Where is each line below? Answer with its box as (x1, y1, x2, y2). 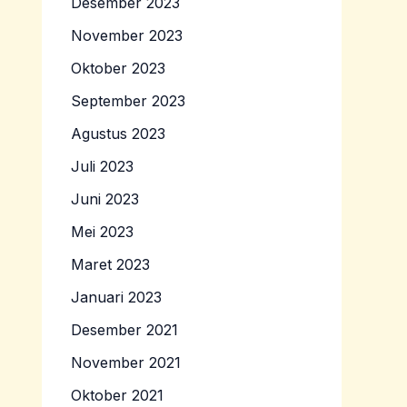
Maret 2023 (71, 255, 150, 274)
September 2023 (71, 92, 185, 111)
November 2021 (71, 353, 181, 372)
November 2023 (71, 26, 183, 45)
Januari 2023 (71, 288, 162, 307)
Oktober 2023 (71, 59, 165, 78)
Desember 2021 (71, 321, 178, 340)
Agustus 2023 (71, 124, 165, 144)
